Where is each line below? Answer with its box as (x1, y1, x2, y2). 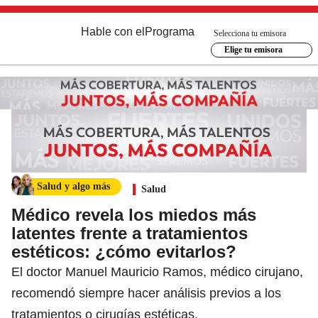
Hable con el (81, 26, 145, 38)
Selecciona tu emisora (214, 28, 286, 38)
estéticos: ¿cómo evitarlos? (11, 241, 236, 261)
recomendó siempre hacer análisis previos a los (11, 285, 281, 300)
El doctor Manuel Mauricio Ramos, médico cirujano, (11, 264, 303, 279)
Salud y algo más (37, 180, 110, 192)
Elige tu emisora (224, 45, 283, 55)
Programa (145, 26, 194, 38)
